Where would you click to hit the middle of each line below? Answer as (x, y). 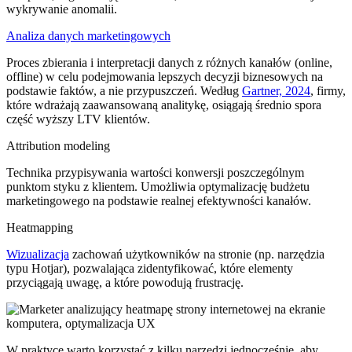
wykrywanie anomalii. (62, 9)
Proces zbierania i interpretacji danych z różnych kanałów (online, (169, 63)
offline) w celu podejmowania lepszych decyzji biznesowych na (165, 77)
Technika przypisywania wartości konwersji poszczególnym (155, 173)
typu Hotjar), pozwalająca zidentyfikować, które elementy (150, 269)
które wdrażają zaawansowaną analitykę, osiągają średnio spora (164, 105)
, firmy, (328, 91)
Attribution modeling (58, 146)
